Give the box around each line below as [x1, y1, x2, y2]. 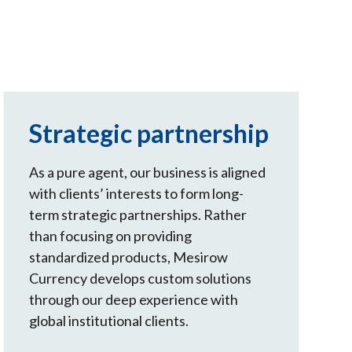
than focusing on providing [29, 227, 192, 245]
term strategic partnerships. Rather [29, 206, 247, 224]
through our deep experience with [29, 291, 239, 309]
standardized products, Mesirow [29, 248, 229, 266]
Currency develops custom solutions [29, 269, 252, 288]
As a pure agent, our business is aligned [29, 163, 266, 181]
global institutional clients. [29, 312, 189, 330]
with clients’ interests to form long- [29, 185, 244, 203]
